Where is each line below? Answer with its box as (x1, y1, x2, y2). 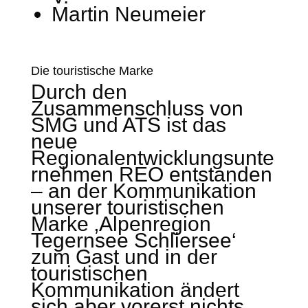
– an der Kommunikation (30, 179, 256, 202)
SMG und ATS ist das (30, 113, 226, 136)
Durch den (30, 80, 127, 103)
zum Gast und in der (30, 245, 217, 268)
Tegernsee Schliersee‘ (30, 229, 236, 252)
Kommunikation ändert (30, 278, 239, 301)
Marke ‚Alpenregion (30, 212, 211, 235)
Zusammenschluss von (30, 97, 243, 120)
